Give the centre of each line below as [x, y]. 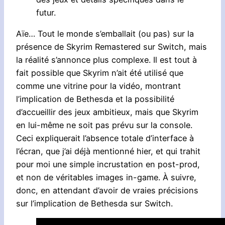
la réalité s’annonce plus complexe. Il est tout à [106, 60]
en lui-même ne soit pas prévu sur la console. [104, 125]
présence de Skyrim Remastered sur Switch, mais [111, 47]
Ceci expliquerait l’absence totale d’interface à [105, 138]
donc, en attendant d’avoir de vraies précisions [107, 191]
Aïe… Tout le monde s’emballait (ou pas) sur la [105, 34]
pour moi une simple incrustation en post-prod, [108, 164]
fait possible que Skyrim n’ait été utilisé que [100, 73]
